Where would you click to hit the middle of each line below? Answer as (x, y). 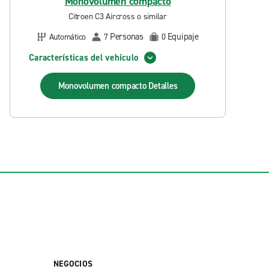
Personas (126, 37)
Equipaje (183, 37)
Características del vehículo (83, 57)
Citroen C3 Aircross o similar (118, 17)
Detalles (163, 86)
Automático (67, 37)
